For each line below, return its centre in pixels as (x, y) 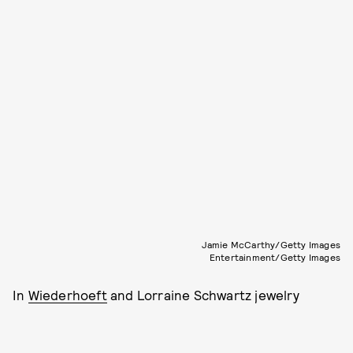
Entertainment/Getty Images (275, 257)
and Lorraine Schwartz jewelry (203, 295)
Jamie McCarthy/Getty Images (271, 244)
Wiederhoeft (67, 295)
